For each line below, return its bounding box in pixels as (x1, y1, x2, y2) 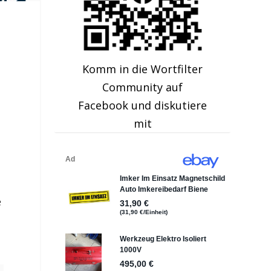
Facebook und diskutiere (78, 98, 207, 113)
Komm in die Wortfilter (82, 62, 203, 77)
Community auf (102, 80, 183, 95)
